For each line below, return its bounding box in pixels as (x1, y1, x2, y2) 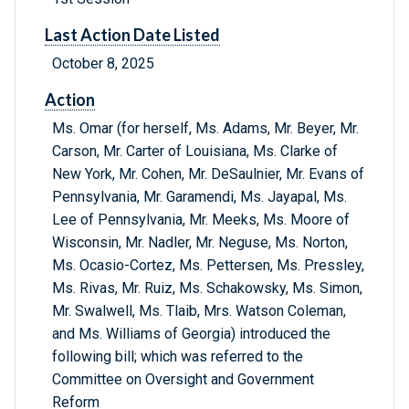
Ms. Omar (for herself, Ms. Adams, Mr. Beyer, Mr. (52, 120, 359, 138)
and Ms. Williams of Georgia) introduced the (52, 325, 330, 343)
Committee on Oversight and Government (52, 371, 314, 389)
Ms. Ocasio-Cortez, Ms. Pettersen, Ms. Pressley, (52, 257, 364, 275)
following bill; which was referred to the (52, 348, 303, 366)
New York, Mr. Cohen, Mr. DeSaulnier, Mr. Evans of (52, 165, 364, 184)
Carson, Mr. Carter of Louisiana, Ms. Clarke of (52, 142, 338, 161)
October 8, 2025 (52, 55, 154, 73)
